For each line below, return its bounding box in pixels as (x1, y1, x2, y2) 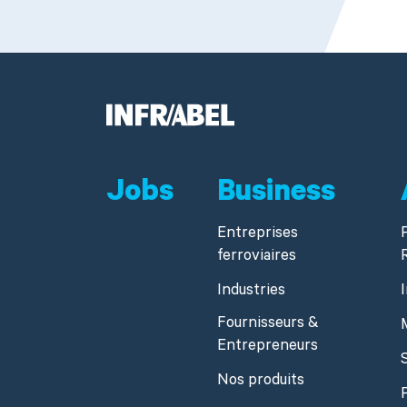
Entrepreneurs (216, 339, 318, 357)
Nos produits (216, 373, 304, 392)
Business (216, 179, 335, 213)
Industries (216, 283, 285, 302)
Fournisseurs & (216, 316, 319, 334)
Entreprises (216, 226, 298, 244)
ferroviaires (216, 249, 296, 267)
